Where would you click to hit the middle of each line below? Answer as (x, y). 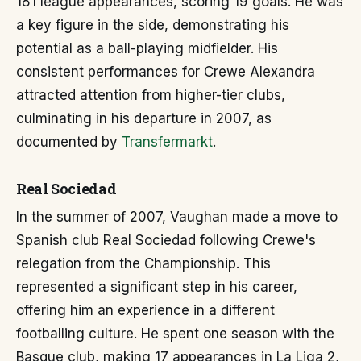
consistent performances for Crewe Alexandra (166, 72)
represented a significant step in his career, (157, 287)
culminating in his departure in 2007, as (144, 118)
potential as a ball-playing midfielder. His (147, 48)
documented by (69, 142)
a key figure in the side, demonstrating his (153, 25)
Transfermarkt (167, 142)
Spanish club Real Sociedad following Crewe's (166, 240)
